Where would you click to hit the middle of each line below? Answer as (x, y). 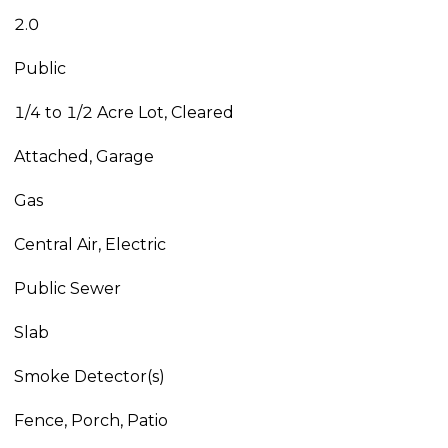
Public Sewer (67, 289)
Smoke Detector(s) (89, 377)
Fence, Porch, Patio (90, 421)
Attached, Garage (83, 157)
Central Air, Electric (89, 245)
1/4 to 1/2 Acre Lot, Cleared (123, 113)
